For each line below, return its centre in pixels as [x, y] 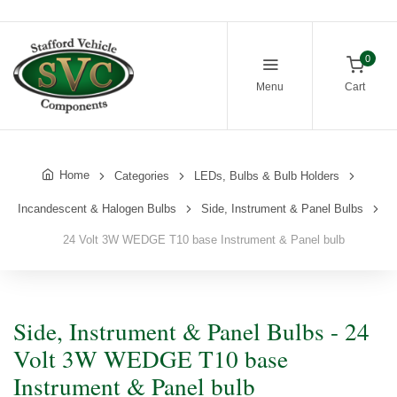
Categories [142, 175]
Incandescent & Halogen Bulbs [97, 208]
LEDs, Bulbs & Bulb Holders [267, 175]
